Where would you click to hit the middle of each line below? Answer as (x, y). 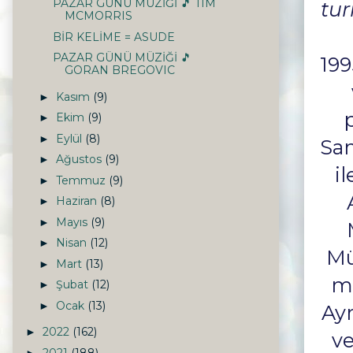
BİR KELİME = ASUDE (113, 37)
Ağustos (80, 160)
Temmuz (82, 180)
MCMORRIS (98, 16)
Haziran (78, 201)
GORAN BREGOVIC (119, 71)
